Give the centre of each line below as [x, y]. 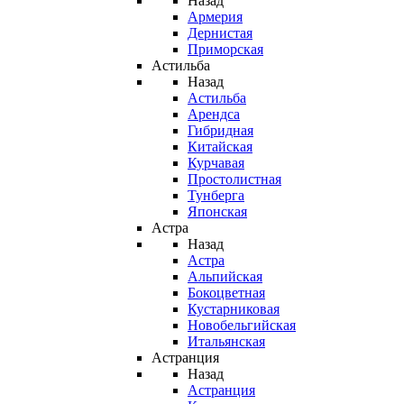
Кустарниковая [234, 309]
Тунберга [216, 195]
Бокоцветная [226, 293]
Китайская [220, 147]
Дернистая [220, 33]
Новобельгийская [242, 325]
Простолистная [234, 179]
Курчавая [216, 163]
